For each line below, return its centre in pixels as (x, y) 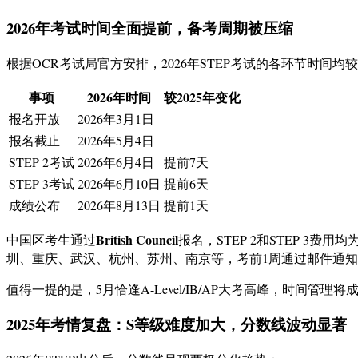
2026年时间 (119, 97)
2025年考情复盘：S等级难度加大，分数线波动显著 (177, 324)
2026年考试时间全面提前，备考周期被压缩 (150, 27)
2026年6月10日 (119, 183)
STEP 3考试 (42, 183)
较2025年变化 (202, 97)
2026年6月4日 (116, 161)
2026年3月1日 (116, 118)
